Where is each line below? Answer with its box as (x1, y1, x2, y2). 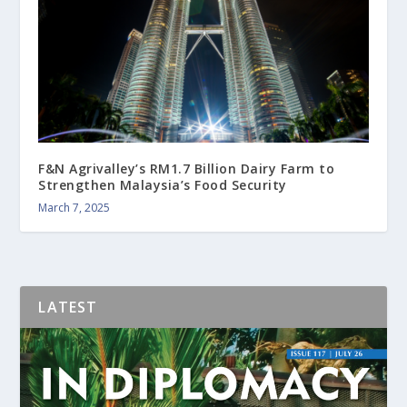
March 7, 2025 (38, 199, 111, 215)
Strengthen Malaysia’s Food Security (38, 175, 287, 194)
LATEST (38, 296, 98, 317)
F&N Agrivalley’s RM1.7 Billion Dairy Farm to (38, 159, 335, 177)
